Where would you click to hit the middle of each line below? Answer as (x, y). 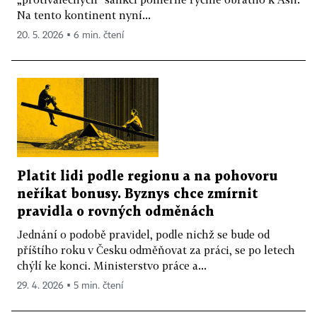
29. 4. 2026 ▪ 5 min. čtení (70, 286)
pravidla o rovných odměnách (116, 212)
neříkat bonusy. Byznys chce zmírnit (138, 195)
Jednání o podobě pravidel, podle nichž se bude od (143, 235)
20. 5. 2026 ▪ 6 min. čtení (70, 35)
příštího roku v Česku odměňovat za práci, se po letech (156, 250)
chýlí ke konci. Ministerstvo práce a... (112, 266)
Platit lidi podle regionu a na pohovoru (147, 177)
